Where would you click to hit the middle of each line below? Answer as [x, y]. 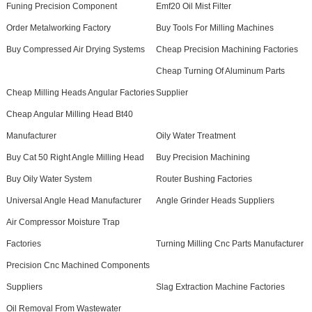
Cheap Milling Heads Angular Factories [80, 93]
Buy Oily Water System [49, 179]
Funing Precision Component [61, 6]
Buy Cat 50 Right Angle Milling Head [75, 157]
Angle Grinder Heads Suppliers [215, 201]
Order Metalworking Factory [58, 28]
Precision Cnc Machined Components [78, 265]
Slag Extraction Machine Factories [220, 287]
